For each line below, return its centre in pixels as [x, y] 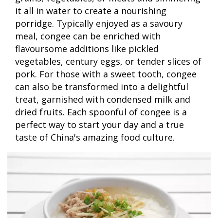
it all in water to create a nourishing [91, 10]
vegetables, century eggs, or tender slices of [108, 61]
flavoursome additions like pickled [87, 48]
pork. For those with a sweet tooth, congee [106, 74]
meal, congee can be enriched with [88, 36]
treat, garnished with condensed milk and [103, 99]
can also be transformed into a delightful [102, 86]
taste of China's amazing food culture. [95, 137]
